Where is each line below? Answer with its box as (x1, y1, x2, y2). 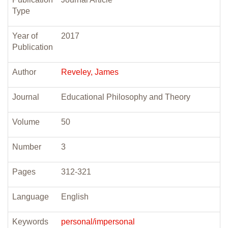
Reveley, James (61, 68, 119, 76)
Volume (12, 118, 40, 126)
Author (12, 68, 36, 76)
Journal (12, 93, 39, 101)
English (61, 192, 89, 201)
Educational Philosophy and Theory (61, 93, 190, 101)
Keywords (12, 217, 48, 226)
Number (12, 142, 41, 151)
